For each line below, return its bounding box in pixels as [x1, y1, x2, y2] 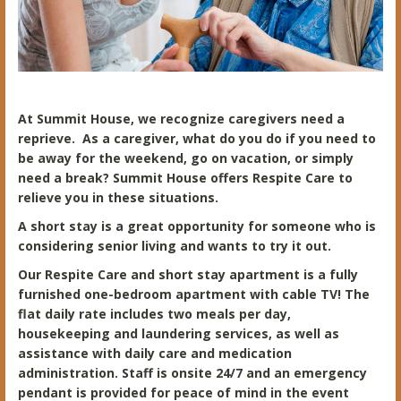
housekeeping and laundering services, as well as [18, 324, 339, 342]
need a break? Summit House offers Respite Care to [18, 168, 353, 186]
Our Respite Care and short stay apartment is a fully [18, 265, 358, 283]
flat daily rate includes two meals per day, [18, 304, 291, 322]
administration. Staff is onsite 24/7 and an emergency [18, 363, 367, 381]
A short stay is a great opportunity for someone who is [18, 217, 376, 235]
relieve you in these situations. [18, 188, 218, 206]
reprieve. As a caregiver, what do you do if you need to [18, 129, 376, 147]
